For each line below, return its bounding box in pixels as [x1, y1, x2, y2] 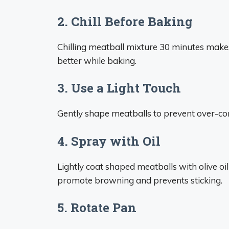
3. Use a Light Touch [57, 80, 181, 96]
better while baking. [57, 55, 136, 66]
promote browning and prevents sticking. [57, 174, 222, 186]
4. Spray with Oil [57, 132, 161, 149]
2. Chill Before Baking [57, 13, 193, 30]
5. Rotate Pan [57, 199, 136, 216]
